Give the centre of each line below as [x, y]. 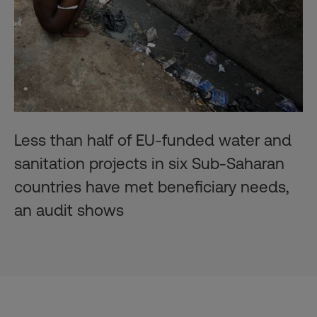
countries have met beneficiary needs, [152, 186]
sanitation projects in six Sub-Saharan [149, 163]
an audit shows [69, 210]
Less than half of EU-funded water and [153, 140]
